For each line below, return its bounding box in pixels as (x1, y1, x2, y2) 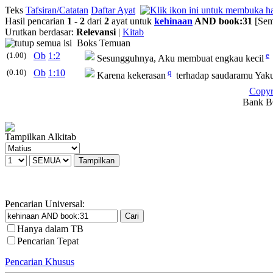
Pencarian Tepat (17, 236, 79, 246)
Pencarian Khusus (5, 257, 74, 267)
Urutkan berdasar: (5, 27, 76, 37)
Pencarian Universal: (5, 199, 85, 209)
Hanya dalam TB (17, 224, 83, 234)
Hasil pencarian (5, 16, 67, 26)
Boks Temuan (72, 38, 130, 48)
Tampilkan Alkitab (5, 132, 76, 142)
